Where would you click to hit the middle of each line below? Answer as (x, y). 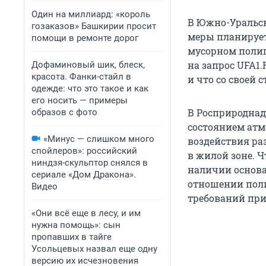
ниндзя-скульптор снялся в (90, 163)
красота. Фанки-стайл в (81, 77)
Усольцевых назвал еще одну (94, 249)
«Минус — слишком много (99, 139)
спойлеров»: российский (84, 151)
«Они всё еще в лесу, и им (86, 213)
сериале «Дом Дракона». (84, 175)
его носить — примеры (80, 100)
